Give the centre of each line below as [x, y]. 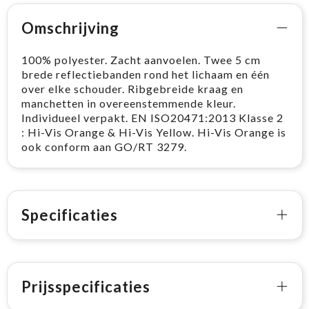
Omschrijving [70, 28]
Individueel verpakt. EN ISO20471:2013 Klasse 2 [152, 118]
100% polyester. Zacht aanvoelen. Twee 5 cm [141, 60]
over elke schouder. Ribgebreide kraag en [132, 89]
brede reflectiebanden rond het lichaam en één [145, 74]
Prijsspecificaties [86, 287]
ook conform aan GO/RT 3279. [104, 147]
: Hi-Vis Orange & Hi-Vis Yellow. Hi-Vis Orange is [153, 132]
